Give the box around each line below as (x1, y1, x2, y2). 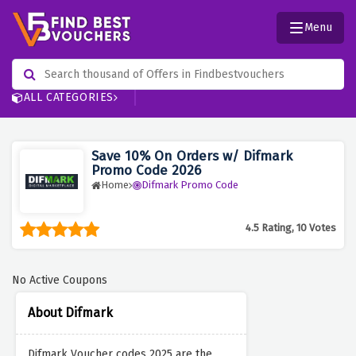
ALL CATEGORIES (23, 91, 114, 105)
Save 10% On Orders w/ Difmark (91, 148, 292, 165)
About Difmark (28, 305, 113, 321)
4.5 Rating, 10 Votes (246, 222, 336, 234)
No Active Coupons (12, 273, 107, 288)
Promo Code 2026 (91, 162, 201, 180)
